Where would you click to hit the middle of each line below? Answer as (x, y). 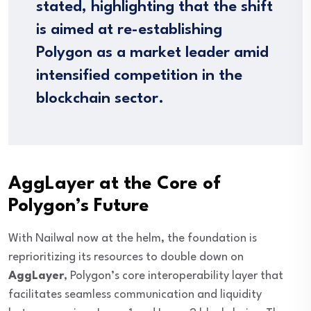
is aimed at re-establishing (129, 30)
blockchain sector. (100, 99)
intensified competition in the (139, 76)
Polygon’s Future (79, 207)
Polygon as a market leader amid (152, 53)
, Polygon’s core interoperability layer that (174, 276)
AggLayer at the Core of (115, 184)
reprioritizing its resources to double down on (126, 258)
